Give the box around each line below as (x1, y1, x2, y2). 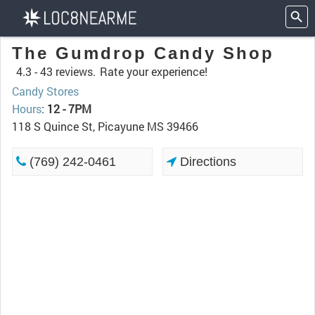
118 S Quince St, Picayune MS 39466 (12, 119, 198, 134)
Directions (176, 155, 237, 169)
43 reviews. (40, 64, 96, 79)
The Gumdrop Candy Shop (12, 44, 274, 63)
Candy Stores (12, 84, 79, 98)
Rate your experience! (100, 64, 207, 79)
